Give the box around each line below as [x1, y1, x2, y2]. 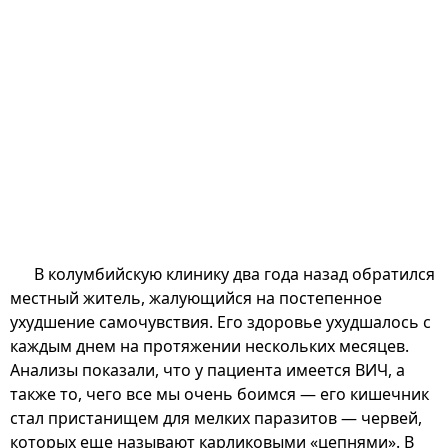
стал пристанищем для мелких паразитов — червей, [10, 406, 422, 429]
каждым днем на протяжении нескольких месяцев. [10, 334, 409, 357]
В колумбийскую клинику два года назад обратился [34, 262, 435, 285]
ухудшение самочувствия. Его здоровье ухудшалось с [10, 310, 431, 333]
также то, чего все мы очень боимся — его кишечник [10, 382, 429, 405]
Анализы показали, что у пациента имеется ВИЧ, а [10, 358, 405, 381]
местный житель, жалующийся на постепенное [10, 286, 382, 309]
